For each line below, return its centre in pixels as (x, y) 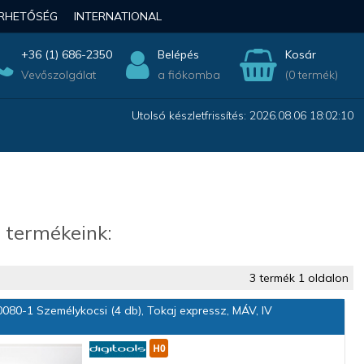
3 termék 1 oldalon (299, 278)
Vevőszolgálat (58, 75)
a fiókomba (188, 75)
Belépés (178, 54)
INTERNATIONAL (117, 16)
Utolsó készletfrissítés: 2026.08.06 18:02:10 (242, 115)
